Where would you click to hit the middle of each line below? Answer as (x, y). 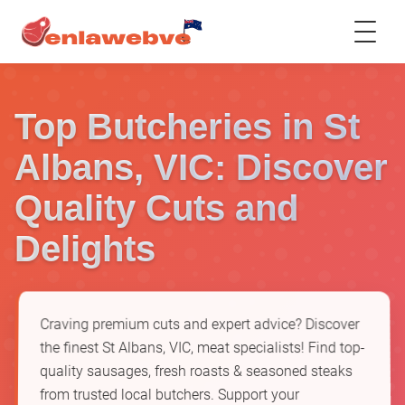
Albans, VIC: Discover (201, 167)
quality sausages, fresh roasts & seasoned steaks (196, 372)
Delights (85, 249)
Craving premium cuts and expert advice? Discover (200, 325)
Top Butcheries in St (187, 127)
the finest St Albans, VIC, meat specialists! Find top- (202, 348)
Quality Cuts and (156, 208)
